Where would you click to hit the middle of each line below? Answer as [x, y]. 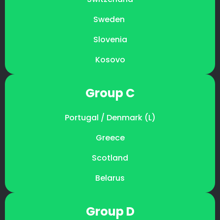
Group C [110, 93]
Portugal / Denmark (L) [110, 118]
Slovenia [110, 40]
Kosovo [110, 60]
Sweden [110, 20]
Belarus [110, 178]
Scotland [110, 158]
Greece [110, 138]
